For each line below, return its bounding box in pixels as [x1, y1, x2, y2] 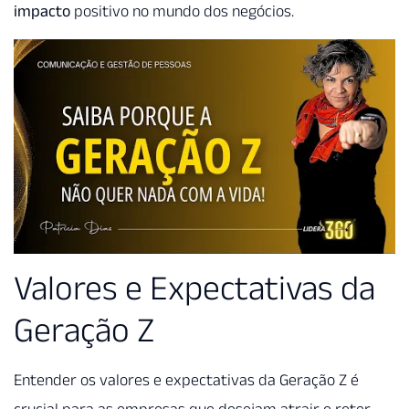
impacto [14, 2, 70, 21]
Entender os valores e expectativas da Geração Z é [14, 371, 359, 390]
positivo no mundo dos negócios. [70, 2, 294, 21]
